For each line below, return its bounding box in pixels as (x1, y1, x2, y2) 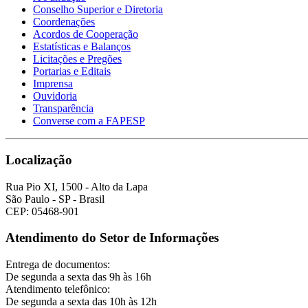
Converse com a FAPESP (33, 115, 145, 127)
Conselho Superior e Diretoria (33, 3, 163, 16)
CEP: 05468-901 (5, 205, 79, 217)
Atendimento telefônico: (5, 283, 110, 296)
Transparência (33, 102, 93, 115)
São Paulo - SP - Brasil (5, 192, 104, 205)
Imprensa (33, 78, 73, 90)
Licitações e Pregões (33, 53, 122, 65)
